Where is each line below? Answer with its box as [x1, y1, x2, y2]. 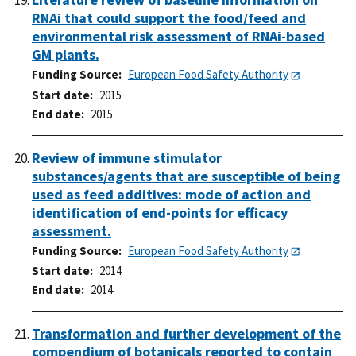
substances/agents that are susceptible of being [32, 166, 340, 185]
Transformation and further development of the [32, 324, 341, 343]
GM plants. [32, 45, 99, 64]
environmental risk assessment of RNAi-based [32, 27, 325, 46]
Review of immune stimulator [32, 148, 222, 167]
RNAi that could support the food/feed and [32, 9, 306, 28]
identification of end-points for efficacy [32, 203, 288, 222]
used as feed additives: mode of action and [32, 184, 311, 203]
